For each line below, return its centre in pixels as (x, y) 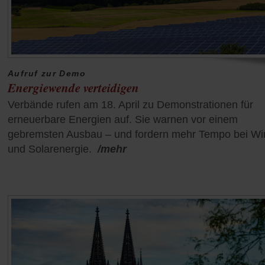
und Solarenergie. (50, 149)
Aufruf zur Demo (47, 74)
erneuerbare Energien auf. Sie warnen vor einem (123, 120)
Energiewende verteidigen (73, 88)
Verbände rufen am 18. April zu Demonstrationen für (130, 105)
